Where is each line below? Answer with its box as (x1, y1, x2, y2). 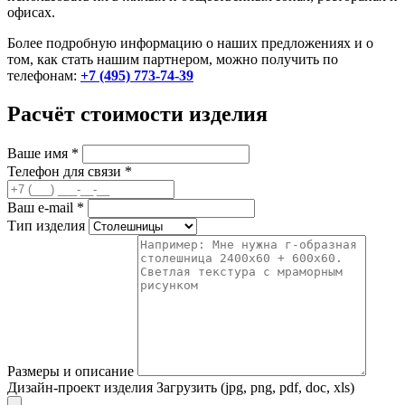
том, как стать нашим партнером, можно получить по (7, 52, 338, 68)
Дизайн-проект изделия (7, 380, 153, 396)
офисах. (7, 5, 55, 21)
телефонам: (7, 68, 80, 84)
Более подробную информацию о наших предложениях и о (7, 35, 373, 52)
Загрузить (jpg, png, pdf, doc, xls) (156, 380, 354, 396)
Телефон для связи (7, 164, 125, 180)
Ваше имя (7, 146, 71, 162)
